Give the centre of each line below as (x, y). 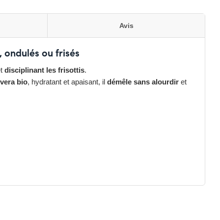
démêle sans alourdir (143, 82)
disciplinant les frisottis (44, 70)
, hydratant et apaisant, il (67, 82)
